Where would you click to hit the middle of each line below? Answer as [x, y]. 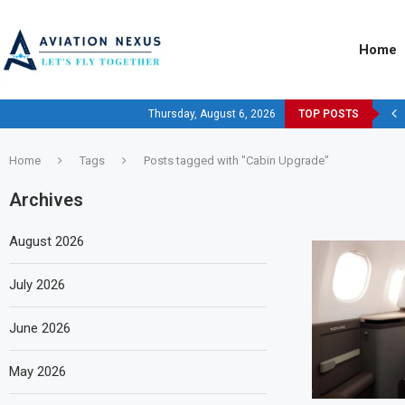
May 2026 [38, 372]
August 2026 [47, 241]
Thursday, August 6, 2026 [212, 114]
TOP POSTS [328, 114]
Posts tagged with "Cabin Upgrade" [236, 160]
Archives [46, 200]
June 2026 [40, 328]
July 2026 [37, 285]
